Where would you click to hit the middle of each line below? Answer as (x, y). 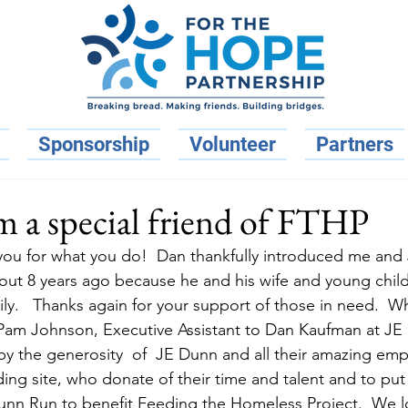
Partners (355, 144)
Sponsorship (94, 144)
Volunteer (233, 144)
